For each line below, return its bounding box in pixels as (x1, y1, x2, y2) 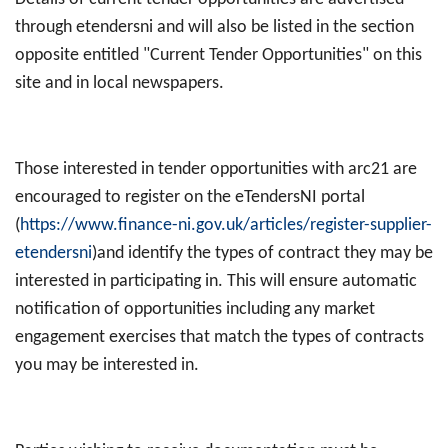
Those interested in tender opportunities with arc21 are (15, 159, 417, 179)
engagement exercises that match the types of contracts (15, 327, 424, 347)
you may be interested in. (15, 355, 199, 375)
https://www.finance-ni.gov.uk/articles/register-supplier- (20, 215, 432, 235)
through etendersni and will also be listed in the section (15, 17, 414, 37)
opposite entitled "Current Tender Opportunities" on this (15, 45, 422, 65)
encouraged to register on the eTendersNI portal (15, 187, 365, 207)
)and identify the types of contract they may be (92, 243, 433, 263)
